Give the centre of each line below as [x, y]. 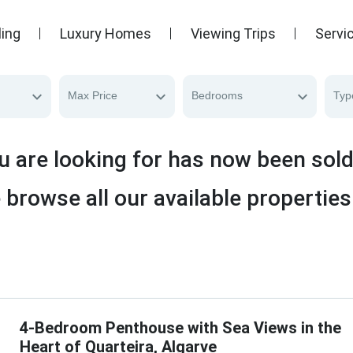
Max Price [93, 95]
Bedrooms [217, 95]
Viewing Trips [233, 33]
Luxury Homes [106, 33]
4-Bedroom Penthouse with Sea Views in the [180, 328]
